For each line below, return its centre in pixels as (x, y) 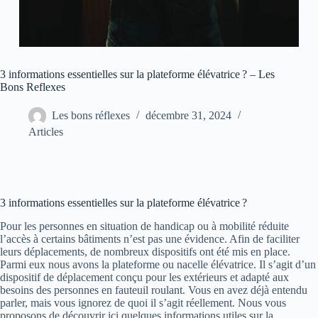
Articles (46, 132)
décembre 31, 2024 (188, 116)
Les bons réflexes (91, 116)
